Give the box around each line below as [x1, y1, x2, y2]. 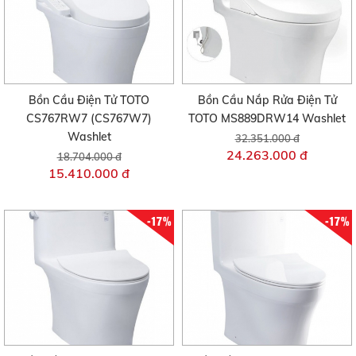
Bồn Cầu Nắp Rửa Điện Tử [197, 92, 337, 107]
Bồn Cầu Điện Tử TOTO [29, 92, 149, 107]
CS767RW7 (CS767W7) [26, 110, 152, 126]
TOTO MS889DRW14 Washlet [188, 110, 346, 126]
